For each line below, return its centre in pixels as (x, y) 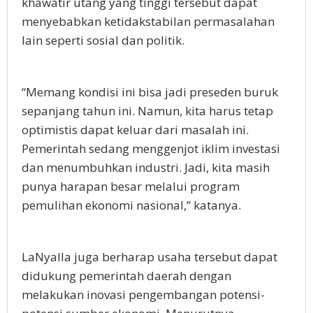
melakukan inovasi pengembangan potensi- (143, 295)
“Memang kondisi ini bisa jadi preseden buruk (150, 92)
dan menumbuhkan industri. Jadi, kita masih (146, 168)
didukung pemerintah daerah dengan (126, 276)
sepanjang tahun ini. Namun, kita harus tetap (147, 111)
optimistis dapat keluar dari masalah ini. (135, 130)
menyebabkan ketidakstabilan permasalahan (148, 22)
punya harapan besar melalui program (131, 187)
